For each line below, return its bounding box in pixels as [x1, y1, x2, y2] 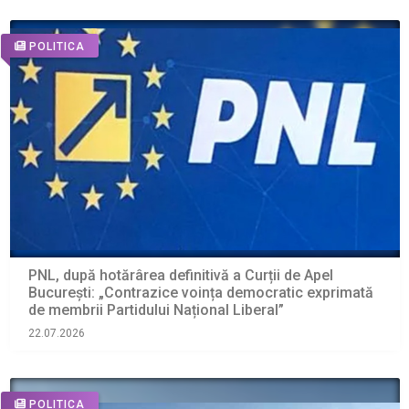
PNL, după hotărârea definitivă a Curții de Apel [27, 267, 333, 285]
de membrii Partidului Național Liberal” [27, 301, 284, 320]
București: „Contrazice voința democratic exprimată [27, 284, 373, 302]
